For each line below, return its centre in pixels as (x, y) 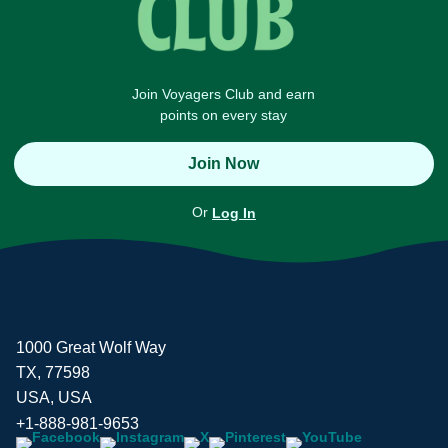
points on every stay (224, 115)
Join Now (224, 164)
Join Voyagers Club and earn (224, 94)
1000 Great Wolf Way (91, 347)
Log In (233, 213)
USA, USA (54, 397)
